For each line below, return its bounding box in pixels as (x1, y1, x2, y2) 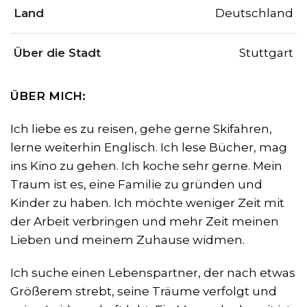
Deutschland (215, 6, 293, 21)
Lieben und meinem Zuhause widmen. (10, 233, 245, 247)
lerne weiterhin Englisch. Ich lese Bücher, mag (10, 140, 287, 155)
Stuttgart (239, 46, 293, 60)
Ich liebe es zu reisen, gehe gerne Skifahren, (10, 122, 272, 136)
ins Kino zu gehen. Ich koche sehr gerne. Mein (10, 159, 282, 173)
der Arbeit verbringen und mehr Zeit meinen (10, 214, 279, 229)
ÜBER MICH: (10, 89, 86, 103)
